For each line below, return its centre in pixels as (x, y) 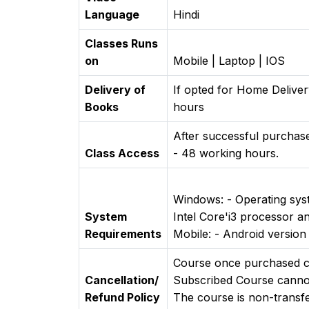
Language (112, 15)
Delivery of (115, 90)
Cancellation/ (122, 280)
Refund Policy (122, 298)
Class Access (122, 153)
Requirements (123, 234)
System (106, 217)
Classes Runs (121, 44)
